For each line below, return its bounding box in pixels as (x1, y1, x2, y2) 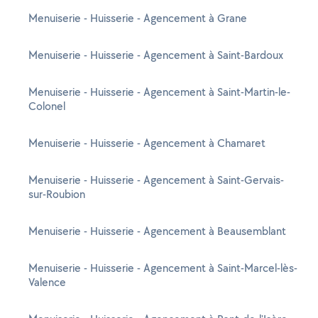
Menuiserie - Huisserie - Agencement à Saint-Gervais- (28, 172, 284, 187)
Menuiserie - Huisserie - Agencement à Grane (28, 11, 247, 26)
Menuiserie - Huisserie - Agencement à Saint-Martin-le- (28, 84, 290, 99)
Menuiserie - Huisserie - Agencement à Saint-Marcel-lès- (28, 261, 297, 275)
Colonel (28, 99, 65, 114)
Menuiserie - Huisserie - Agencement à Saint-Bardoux (28, 48, 283, 62)
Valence (28, 275, 66, 290)
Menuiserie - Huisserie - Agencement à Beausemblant (28, 224, 286, 238)
